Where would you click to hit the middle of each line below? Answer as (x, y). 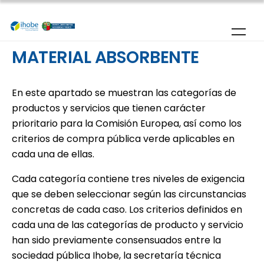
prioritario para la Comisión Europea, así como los (127, 123)
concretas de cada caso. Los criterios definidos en (127, 209)
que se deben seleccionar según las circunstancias (129, 194)
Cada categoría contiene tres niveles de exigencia (128, 179)
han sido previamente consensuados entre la (116, 240)
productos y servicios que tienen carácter (109, 108)
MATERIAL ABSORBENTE (113, 57)
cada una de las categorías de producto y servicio (128, 225)
